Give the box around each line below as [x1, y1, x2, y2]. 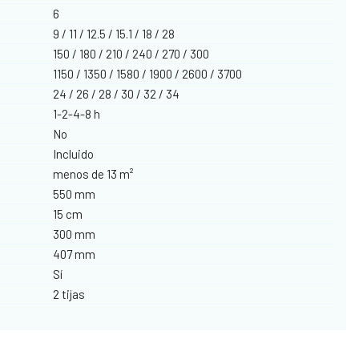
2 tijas [53, 286, 86, 301]
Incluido [53, 146, 95, 161]
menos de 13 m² [53, 166, 135, 181]
